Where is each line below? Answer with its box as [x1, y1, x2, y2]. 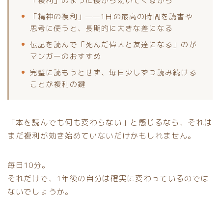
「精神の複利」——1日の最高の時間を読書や [29, 11, 193, 22]
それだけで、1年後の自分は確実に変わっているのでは [7, 172, 209, 184]
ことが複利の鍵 [29, 79, 85, 89]
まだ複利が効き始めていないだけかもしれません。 [7, 130, 196, 141]
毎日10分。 [7, 159, 50, 170]
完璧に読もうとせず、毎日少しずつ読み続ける [29, 67, 197, 78]
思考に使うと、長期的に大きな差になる [29, 23, 173, 33]
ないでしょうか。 [7, 186, 73, 197]
